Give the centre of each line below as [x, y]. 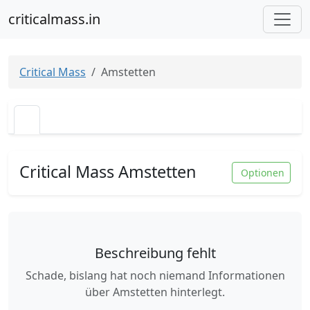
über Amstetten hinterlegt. [155, 292]
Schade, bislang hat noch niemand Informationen [155, 275]
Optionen [263, 173]
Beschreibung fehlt [155, 253]
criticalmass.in [54, 19]
